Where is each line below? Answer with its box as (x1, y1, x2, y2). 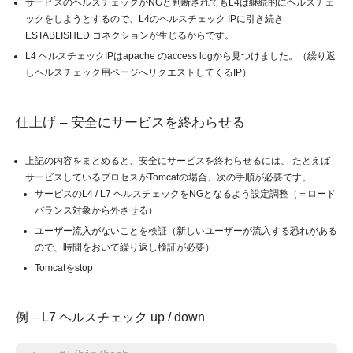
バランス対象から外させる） (35, 204, 158, 216)
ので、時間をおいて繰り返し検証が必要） (35, 241, 214, 253)
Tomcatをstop (35, 262, 93, 273)
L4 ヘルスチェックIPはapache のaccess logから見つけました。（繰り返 (25, 50, 336, 61)
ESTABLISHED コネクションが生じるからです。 (25, 29, 234, 41)
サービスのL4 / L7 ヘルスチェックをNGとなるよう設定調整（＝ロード (35, 188, 336, 199)
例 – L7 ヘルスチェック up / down (16, 310, 205, 324)
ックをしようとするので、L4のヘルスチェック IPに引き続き (25, 13, 284, 24)
